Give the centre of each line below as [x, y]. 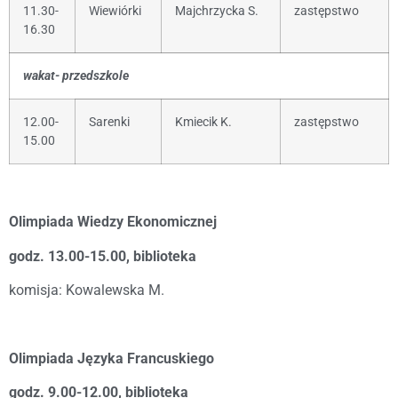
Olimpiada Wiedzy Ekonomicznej [113, 222]
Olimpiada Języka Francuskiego [111, 358]
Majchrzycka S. [217, 11]
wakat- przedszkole [76, 76]
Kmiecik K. [203, 122]
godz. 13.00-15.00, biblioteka [103, 256]
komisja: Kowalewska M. [87, 290]
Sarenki [109, 122]
